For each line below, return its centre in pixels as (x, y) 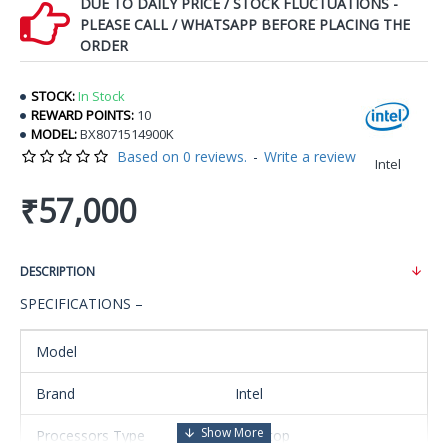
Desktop (262, 435)
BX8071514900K (127, 134)
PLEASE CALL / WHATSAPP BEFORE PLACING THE (245, 24)
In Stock (101, 96)
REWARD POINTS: (82, 115)
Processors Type (90, 435)
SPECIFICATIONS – (81, 303)
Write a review (310, 156)
